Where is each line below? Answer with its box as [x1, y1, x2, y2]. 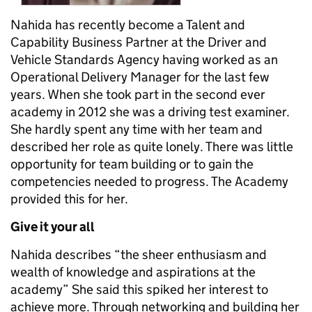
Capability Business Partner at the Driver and [10, 33, 267, 50]
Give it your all [10, 218, 95, 235]
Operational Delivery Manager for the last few [10, 68, 270, 85]
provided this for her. [10, 190, 128, 207]
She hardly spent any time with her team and [10, 120, 263, 137]
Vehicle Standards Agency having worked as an [10, 51, 278, 68]
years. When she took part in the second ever [10, 86, 265, 102]
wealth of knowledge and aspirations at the [10, 263, 256, 280]
